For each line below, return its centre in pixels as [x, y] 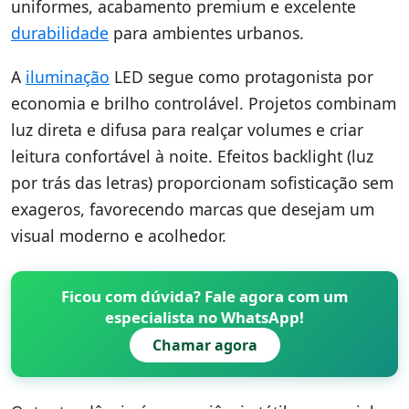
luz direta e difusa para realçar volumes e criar [187, 130]
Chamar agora [204, 346]
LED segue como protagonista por [241, 77]
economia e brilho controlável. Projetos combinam [204, 104]
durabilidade [60, 33]
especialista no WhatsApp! [204, 318]
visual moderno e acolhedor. [119, 236]
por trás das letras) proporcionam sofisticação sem [202, 183]
